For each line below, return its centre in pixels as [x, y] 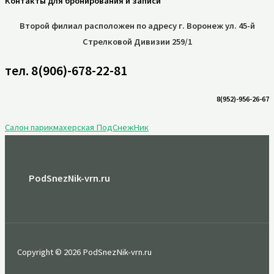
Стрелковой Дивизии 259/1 [137, 42]
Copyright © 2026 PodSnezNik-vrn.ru [84, 252]
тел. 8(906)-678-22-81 [66, 70]
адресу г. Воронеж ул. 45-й [201, 26]
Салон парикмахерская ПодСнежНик [77, 128]
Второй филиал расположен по [83, 26]
